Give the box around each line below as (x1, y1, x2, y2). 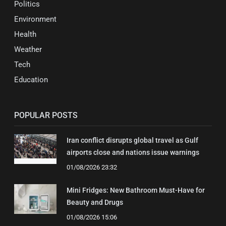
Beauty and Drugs (67, 198, 123, 207)
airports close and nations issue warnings (67, 148, 199, 157)
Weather (14, 45, 42, 54)
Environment (14, 15, 56, 24)
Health (14, 30, 36, 39)
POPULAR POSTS (14, 110, 78, 121)
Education (14, 75, 48, 85)
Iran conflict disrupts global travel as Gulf (67, 136, 198, 145)
